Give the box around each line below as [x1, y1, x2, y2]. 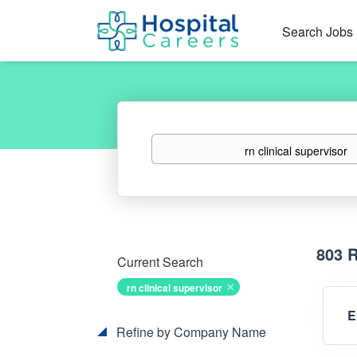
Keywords [150, 133, 200, 149]
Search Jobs [281, 22, 353, 41]
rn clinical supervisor [127, 280, 222, 295]
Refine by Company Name [113, 323, 266, 341]
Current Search [117, 253, 203, 271]
